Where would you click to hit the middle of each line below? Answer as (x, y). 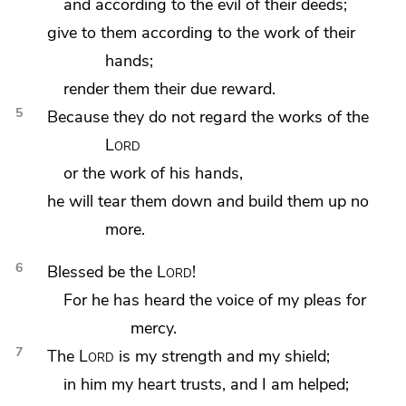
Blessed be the (101, 272)
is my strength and (186, 356)
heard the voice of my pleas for (256, 300)
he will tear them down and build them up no (208, 201)
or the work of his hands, (154, 173)
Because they (97, 117)
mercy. (153, 328)
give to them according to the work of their (201, 33)
